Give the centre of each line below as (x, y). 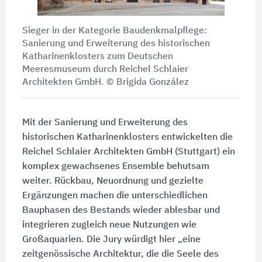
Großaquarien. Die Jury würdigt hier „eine (111, 240)
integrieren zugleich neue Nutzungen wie (109, 225)
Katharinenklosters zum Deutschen (97, 57)
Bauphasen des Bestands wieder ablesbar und (121, 211)
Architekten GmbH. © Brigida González (105, 83)
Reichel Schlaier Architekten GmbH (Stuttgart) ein (128, 152)
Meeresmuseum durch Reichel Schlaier (105, 70)
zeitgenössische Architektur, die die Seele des (120, 255)
